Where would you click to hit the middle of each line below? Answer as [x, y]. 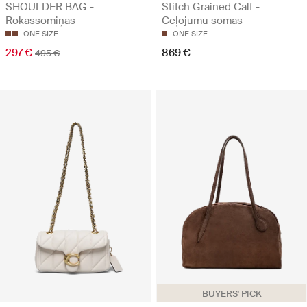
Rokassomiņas [40, 21]
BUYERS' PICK [232, 293]
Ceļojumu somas [202, 21]
